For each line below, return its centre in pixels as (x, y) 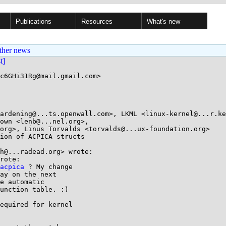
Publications (34, 21)
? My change (48, 167)
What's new (163, 21)
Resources (97, 21)
